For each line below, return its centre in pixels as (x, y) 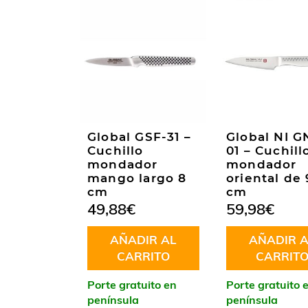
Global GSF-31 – (139, 137)
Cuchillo (115, 151)
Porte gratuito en (132, 285)
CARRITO (143, 256)
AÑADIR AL (143, 240)
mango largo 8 (137, 178)
